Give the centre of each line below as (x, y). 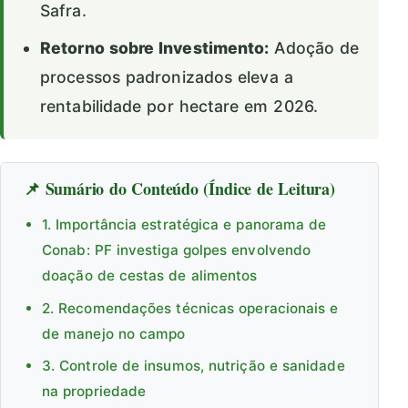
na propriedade (94, 392)
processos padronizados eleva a (167, 76)
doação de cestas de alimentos (150, 275)
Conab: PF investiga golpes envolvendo (177, 250)
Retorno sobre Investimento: (155, 47)
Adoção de (314, 47)
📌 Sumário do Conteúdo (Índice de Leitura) (179, 188)
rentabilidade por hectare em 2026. (179, 106)
